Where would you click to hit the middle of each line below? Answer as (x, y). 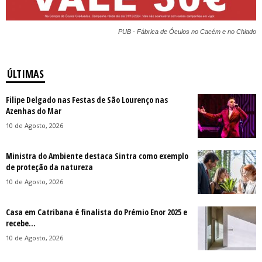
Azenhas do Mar (34, 111)
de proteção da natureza (49, 167)
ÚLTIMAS (25, 74)
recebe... (21, 223)
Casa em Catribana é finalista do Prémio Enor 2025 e (96, 212)
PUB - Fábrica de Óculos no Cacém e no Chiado (187, 32)
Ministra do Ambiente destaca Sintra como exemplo (97, 156)
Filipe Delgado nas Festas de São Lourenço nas (87, 100)
